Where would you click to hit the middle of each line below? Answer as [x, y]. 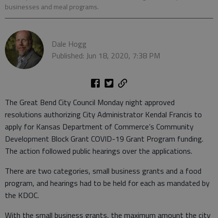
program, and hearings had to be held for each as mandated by [107, 183]
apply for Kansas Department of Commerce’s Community [99, 126]
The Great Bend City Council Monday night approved [90, 102]
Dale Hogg [69, 44]
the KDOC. [24, 195]
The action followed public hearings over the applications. [100, 151]
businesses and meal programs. [52, 7]
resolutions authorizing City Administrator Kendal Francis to [103, 114]
